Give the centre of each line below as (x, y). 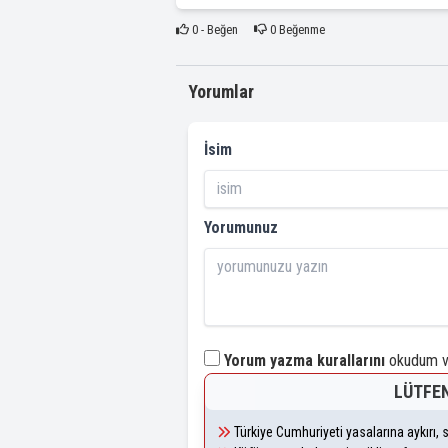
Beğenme (300, 29)
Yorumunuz (241, 227)
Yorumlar (221, 91)
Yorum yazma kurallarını (304, 360)
